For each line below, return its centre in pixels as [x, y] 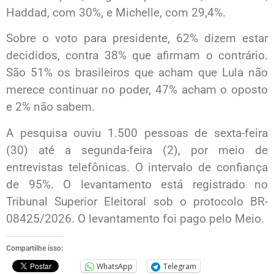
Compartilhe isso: [35, 249]
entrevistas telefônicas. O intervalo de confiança [137, 167]
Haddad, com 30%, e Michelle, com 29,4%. [116, 13]
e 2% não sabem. [50, 107]
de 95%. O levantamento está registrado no [137, 184]
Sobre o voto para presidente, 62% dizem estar [137, 39]
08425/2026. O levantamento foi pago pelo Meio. [135, 218]
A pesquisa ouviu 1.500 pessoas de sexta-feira [137, 133]
